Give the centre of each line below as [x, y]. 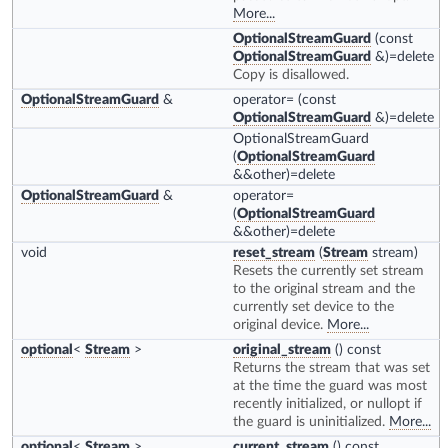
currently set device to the [313, 307]
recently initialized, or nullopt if [327, 404]
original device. [280, 325]
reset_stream [274, 253]
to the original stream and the [324, 289]
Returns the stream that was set [331, 368]
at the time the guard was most [330, 386]
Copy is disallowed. [291, 75]
